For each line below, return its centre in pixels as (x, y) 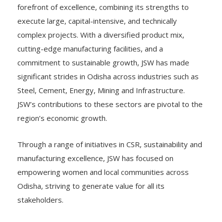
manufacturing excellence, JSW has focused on (95, 158)
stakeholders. (40, 200)
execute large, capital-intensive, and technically (97, 21)
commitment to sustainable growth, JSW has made (103, 62)
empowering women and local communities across (103, 172)
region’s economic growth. (62, 118)
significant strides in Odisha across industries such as (108, 76)
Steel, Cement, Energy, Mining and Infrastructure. (101, 90)
